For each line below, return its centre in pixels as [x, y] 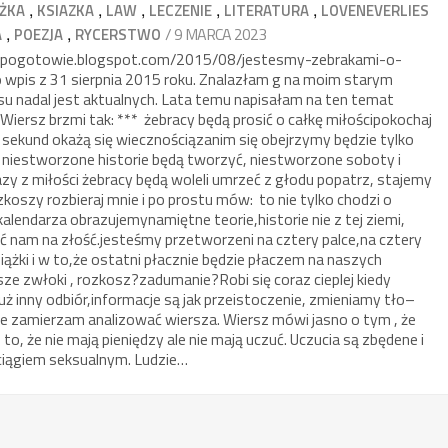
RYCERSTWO [118, 34]
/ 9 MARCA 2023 [216, 33]
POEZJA [39, 34]
